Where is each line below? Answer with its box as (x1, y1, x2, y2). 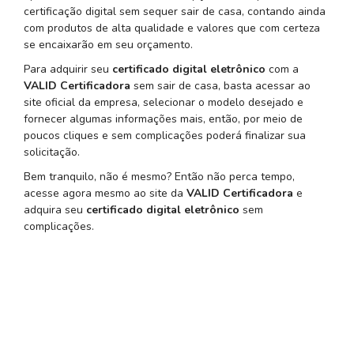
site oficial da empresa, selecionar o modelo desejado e (24, 95, 303, 110)
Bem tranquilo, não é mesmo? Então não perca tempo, (24, 168, 295, 184)
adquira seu (24, 201, 86, 217)
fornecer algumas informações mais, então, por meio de (24, 111, 303, 126)
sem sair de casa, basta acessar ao (134, 78, 311, 93)
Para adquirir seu (24, 62, 112, 77)
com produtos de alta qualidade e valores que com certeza (24, 21, 320, 36)
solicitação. (24, 145, 80, 160)
